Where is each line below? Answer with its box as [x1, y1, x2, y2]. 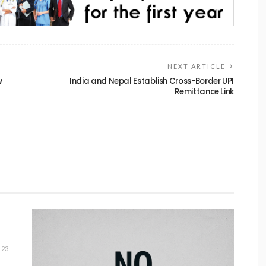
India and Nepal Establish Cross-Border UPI [69, 75, 234, 87]
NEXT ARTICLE [167, 62, 226, 70]
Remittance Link [175, 85, 234, 97]
